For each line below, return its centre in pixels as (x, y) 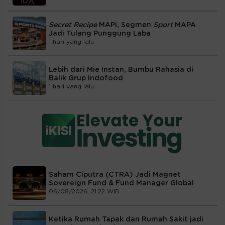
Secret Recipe (73, 25)
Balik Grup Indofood (86, 79)
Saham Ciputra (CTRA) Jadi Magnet (115, 175)
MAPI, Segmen (125, 25)
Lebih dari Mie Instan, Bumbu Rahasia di (121, 70)
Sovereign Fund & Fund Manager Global (121, 184)
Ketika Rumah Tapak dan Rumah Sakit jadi (126, 220)
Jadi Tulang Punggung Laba (100, 34)
